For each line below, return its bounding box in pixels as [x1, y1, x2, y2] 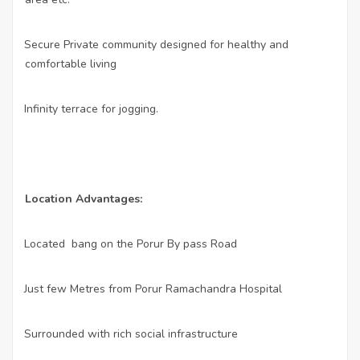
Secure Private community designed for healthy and [21, 37, 288, 53]
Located [24, 236, 65, 252]
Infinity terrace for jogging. [24, 101, 158, 117]
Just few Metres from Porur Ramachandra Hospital [24, 281, 282, 297]
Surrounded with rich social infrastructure [24, 326, 238, 342]
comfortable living [25, 56, 117, 72]
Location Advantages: [25, 191, 142, 207]
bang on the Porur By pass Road [72, 236, 237, 252]
